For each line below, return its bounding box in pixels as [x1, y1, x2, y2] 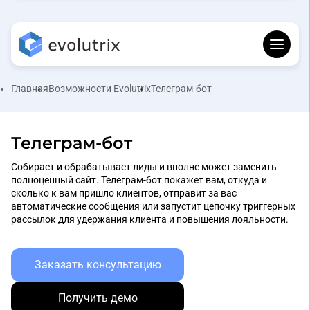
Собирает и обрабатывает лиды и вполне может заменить [11, 161, 277, 173]
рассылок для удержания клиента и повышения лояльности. [11, 214, 289, 226]
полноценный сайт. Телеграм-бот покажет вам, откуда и [11, 174, 267, 186]
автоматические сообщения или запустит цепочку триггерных [11, 201, 295, 212]
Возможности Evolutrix [48, 83, 151, 95]
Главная [11, 83, 48, 95]
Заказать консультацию [34, 258, 161, 272]
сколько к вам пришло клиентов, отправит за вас [11, 188, 237, 199]
